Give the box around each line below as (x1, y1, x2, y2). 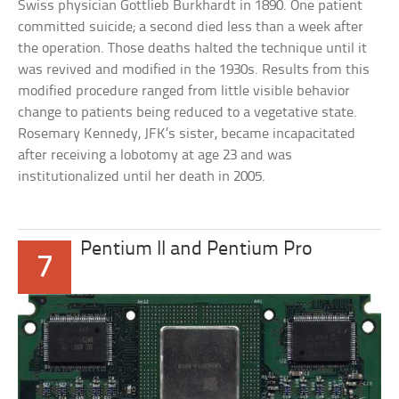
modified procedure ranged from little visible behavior (18, 84, 351, 100)
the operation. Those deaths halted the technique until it (18, 41, 368, 57)
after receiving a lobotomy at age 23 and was (18, 148, 293, 164)
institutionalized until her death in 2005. (18, 169, 266, 185)
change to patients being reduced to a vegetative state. (18, 105, 358, 121)
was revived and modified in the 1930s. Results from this (18, 62, 370, 78)
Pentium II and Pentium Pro (80, 240, 313, 261)
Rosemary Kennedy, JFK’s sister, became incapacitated (18, 126, 356, 142)
